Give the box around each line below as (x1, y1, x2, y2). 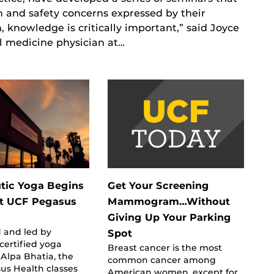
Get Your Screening (107, 179, 209, 191)
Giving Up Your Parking (107, 211, 231, 223)
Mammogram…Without (107, 195, 230, 207)
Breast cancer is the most (107, 242, 222, 253)
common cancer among (107, 254, 216, 265)
